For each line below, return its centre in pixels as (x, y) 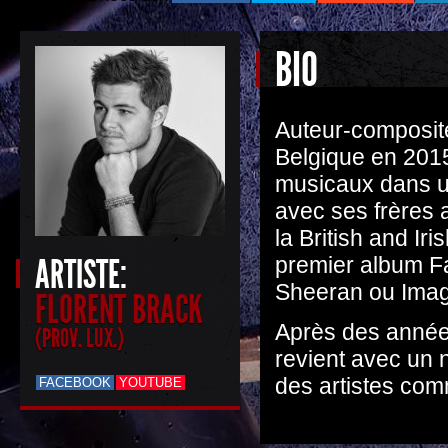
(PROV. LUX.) (79, 337)
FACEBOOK (75, 382)
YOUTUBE (150, 382)
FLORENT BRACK (119, 310)
